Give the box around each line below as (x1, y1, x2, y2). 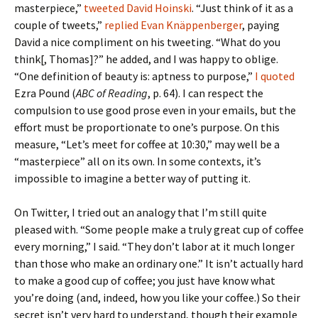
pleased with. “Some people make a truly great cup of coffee (14, 222, 304, 236)
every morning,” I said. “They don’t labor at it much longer (14, 239, 295, 253)
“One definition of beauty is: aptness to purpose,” (14, 69, 255, 83)
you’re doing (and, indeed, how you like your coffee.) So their (14, 290, 300, 305)
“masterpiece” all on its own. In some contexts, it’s (14, 154, 261, 168)
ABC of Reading (76, 86, 148, 100)
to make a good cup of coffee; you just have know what (14, 273, 275, 287)
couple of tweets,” (14, 18, 104, 32)
